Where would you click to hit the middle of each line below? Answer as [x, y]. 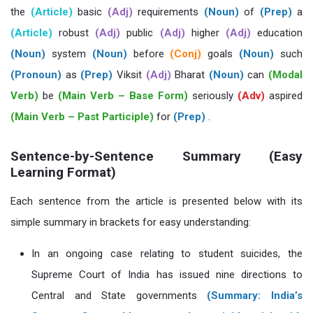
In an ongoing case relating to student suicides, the [167, 254]
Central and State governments [119, 296]
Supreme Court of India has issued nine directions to [167, 275]
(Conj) [186, 54]
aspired [284, 96]
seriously [213, 96]
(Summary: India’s [255, 296]
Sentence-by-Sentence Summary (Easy [156, 156]
